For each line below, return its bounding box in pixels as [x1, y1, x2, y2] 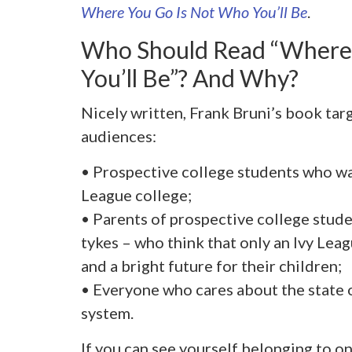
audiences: [80, 126, 156, 145]
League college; [80, 185, 192, 204]
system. [80, 302, 134, 322]
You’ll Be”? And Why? [80, 63, 299, 92]
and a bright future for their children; [80, 255, 342, 275]
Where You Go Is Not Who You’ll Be [80, 2, 307, 21]
